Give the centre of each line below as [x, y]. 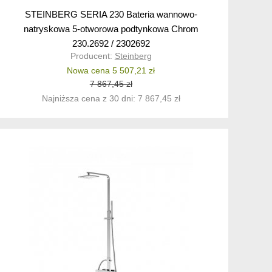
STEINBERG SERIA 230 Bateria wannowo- [111, 15]
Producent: [92, 56]
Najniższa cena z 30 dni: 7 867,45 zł [111, 99]
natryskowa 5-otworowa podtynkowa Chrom [111, 29]
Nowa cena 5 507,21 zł [111, 71]
